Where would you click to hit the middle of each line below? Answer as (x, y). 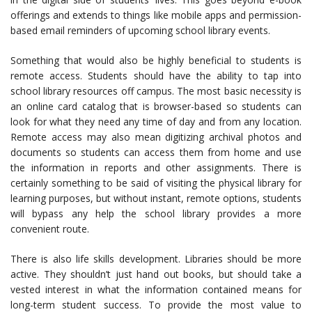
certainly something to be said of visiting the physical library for (156, 183)
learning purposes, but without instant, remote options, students (156, 198)
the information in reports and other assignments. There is (156, 167)
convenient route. (50, 229)
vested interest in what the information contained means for (156, 289)
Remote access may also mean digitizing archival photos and (156, 137)
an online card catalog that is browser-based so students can (156, 106)
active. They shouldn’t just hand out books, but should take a (156, 274)
